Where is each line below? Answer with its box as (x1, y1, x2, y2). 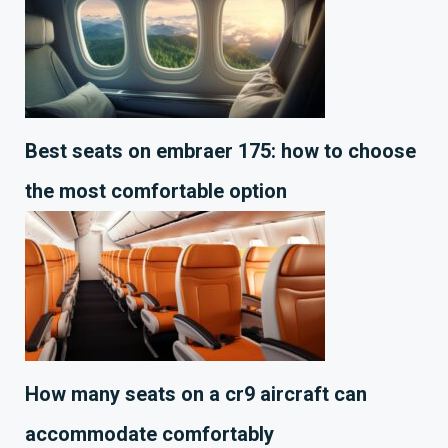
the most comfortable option (25, 179, 287, 204)
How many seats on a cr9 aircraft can (25, 382, 367, 407)
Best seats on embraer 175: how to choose (25, 139, 416, 164)
